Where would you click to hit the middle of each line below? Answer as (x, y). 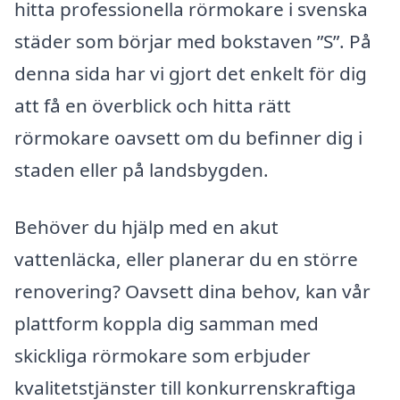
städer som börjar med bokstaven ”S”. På (193, 41)
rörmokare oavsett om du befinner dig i (188, 137)
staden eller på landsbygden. (142, 170)
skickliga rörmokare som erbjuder (162, 355)
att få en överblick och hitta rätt (153, 105)
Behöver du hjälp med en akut (146, 226)
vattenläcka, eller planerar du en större (186, 258)
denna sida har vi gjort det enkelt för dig (191, 73)
